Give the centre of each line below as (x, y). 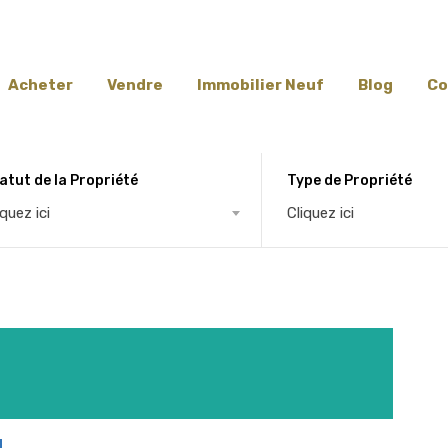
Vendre (135, 85)
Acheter (40, 85)
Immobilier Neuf (260, 85)
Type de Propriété (350, 180)
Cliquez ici (321, 212)
